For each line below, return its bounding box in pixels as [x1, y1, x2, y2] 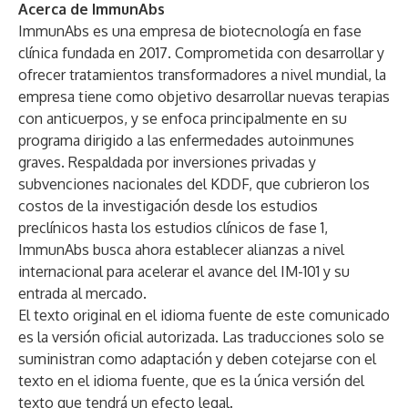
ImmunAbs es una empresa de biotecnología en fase [18, 22, 362, 40]
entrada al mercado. [18, 284, 147, 302]
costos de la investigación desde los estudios [18, 197, 318, 215]
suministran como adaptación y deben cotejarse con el [18, 350, 376, 368]
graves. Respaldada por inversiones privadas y [18, 153, 316, 171]
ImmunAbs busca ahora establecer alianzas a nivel [18, 240, 344, 259]
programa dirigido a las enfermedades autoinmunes [18, 131, 354, 149]
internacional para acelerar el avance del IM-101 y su [18, 262, 350, 280]
